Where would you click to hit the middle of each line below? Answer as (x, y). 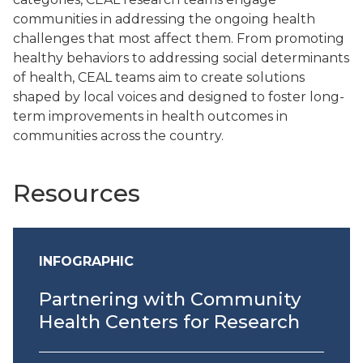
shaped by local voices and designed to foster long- (179, 96)
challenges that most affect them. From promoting (179, 38)
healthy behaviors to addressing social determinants (181, 58)
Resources (77, 193)
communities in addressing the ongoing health (164, 19)
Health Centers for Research (169, 322)
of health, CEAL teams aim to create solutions (159, 77)
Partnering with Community (170, 299)
